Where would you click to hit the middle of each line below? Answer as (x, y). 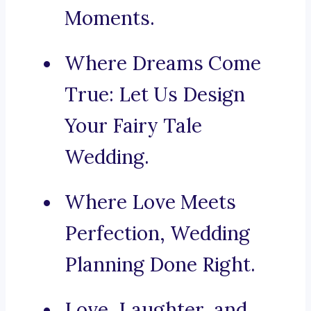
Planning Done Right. (160, 265)
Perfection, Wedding (157, 234)
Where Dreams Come (163, 64)
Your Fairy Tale (133, 126)
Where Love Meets (150, 202)
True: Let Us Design (155, 95)
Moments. (110, 18)
